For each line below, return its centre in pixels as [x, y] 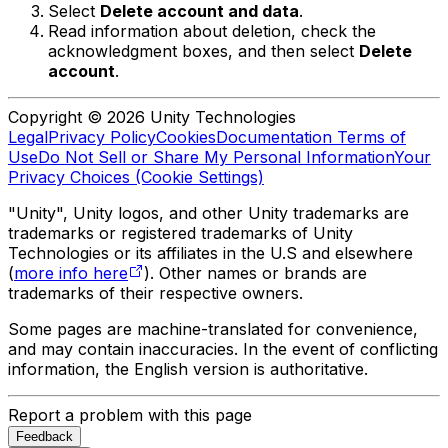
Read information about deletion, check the [212, 31]
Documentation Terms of [311, 137]
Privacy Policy [102, 137]
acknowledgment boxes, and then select [203, 51]
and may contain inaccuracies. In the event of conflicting [223, 349]
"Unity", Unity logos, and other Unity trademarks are [208, 213]
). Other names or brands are [255, 273]
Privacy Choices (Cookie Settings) [136, 177]
